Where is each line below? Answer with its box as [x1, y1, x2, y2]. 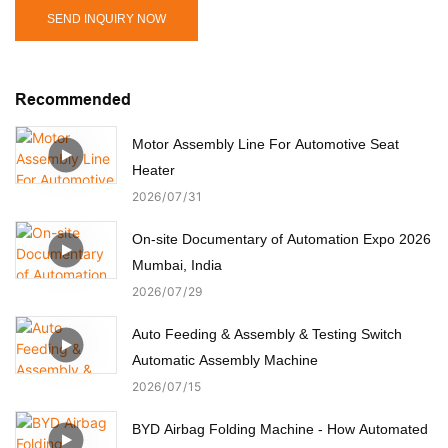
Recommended [15, 90, 131, 110]
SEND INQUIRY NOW [47, 11, 166, 26]
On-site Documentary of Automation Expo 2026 [132, 230, 431, 247]
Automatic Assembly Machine [132, 351, 318, 368]
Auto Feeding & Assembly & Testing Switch [132, 325, 402, 342]
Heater [132, 161, 175, 178]
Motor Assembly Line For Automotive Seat [132, 135, 399, 152]
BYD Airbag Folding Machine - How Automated [132, 420, 428, 437]
